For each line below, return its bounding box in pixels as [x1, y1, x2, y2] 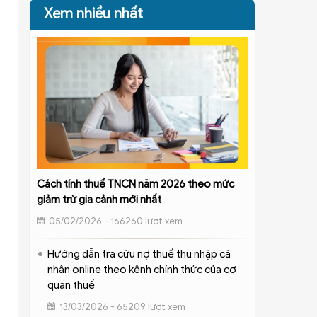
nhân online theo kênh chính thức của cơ [47, 263, 236, 276]
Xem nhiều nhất [43, 5, 143, 23]
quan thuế [47, 278, 95, 292]
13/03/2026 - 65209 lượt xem [59, 300, 185, 313]
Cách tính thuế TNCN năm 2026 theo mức [36, 177, 234, 190]
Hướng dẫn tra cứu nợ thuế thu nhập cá [47, 247, 231, 260]
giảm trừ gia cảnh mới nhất [36, 192, 161, 206]
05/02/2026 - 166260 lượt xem [48, 214, 183, 227]
